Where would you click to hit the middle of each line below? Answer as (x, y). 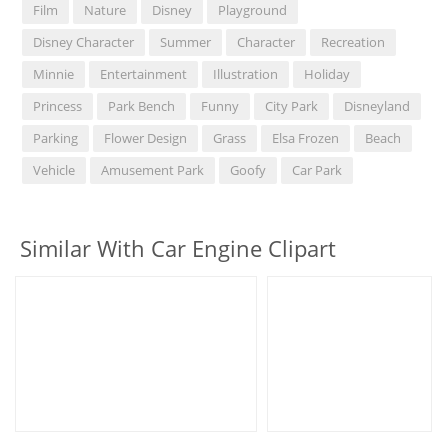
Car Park (317, 169)
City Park (292, 105)
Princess (58, 105)
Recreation (353, 41)
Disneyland (377, 105)
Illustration (246, 73)
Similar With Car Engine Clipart (178, 247)
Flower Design (146, 137)
